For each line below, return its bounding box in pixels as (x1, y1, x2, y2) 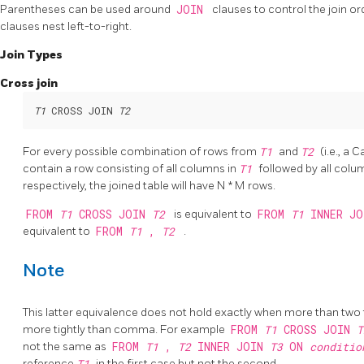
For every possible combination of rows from (23, 144, 259, 158)
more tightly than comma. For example (23, 322, 227, 336)
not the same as (23, 339, 109, 353)
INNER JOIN (197, 339, 270, 354)
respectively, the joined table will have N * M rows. (23, 178, 275, 193)
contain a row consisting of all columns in (23, 161, 239, 175)
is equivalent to (174, 206, 254, 221)
